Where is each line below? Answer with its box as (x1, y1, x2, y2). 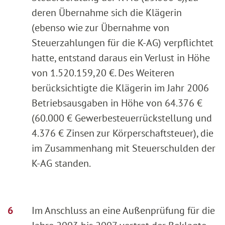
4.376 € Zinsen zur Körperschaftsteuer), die (32, 126, 213, 140)
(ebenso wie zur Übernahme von (32, 21, 169, 34)
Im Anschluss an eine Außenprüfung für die (32, 203, 215, 217)
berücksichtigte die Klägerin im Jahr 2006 (32, 81, 209, 94)
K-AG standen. (32, 156, 91, 170)
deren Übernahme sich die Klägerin (32, 6, 182, 19)
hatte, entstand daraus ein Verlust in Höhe (32, 51, 210, 64)
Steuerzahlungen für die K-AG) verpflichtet (32, 36, 213, 49)
